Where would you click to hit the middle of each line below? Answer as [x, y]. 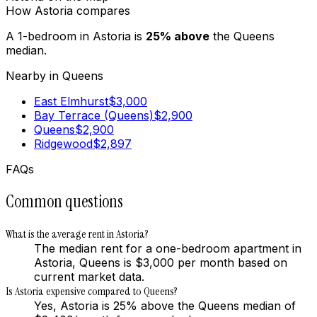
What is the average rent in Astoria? [77, 234]
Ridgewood [63, 143]
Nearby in [34, 75]
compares [102, 10]
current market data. [89, 276]
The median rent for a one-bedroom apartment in [168, 248]
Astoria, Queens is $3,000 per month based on [161, 262]
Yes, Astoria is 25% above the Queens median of [165, 305]
